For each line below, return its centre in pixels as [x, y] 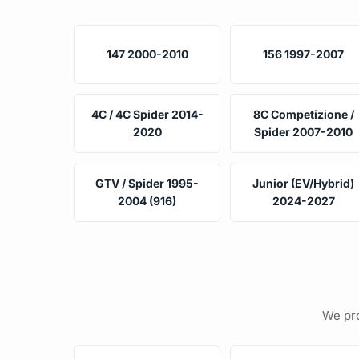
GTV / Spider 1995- [147, 183]
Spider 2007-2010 [304, 131]
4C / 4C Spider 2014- [147, 114]
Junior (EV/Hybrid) [304, 183]
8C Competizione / [303, 114]
